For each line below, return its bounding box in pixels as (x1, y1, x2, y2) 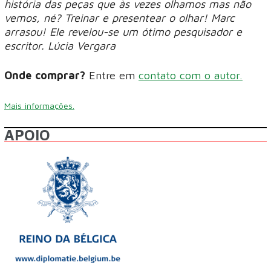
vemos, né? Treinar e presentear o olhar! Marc (4, 11, 235, 25)
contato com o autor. (139, 68, 243, 82)
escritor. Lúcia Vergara (4, 39, 116, 53)
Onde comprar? (4, 68, 85, 82)
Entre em (85, 68, 139, 82)
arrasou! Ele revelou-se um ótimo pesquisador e (4, 25, 242, 39)
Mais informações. (4, 100, 74, 111)
